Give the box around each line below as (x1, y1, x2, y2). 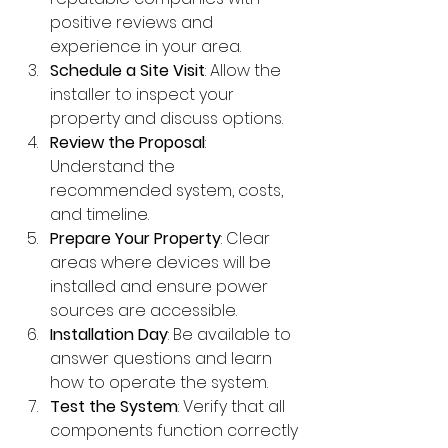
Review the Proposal (50, 130, 205, 154)
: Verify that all (178, 394, 289, 418)
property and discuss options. (50, 106, 283, 130)
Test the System (50, 394, 178, 418)
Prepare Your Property (50, 226, 221, 250)
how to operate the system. (50, 370, 268, 394)
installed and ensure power (50, 274, 272, 298)
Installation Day (50, 322, 168, 346)
